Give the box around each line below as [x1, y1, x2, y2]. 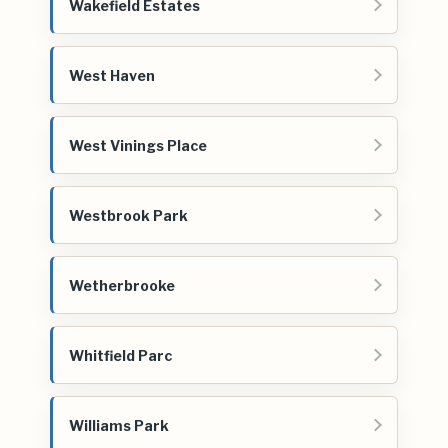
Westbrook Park [69, 206, 188, 224]
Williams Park [69, 416, 169, 434]
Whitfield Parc [69, 346, 172, 364]
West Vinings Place [69, 136, 207, 154]
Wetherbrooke [69, 276, 175, 294]
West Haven [69, 66, 155, 84]
